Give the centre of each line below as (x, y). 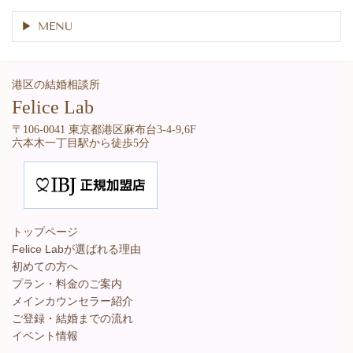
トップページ (45, 232)
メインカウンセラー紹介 (72, 301)
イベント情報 (45, 336)
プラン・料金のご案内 (67, 284)
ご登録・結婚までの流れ (72, 319)
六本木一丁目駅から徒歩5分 (81, 143)
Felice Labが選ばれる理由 (76, 249)
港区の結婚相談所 (61, 85)
